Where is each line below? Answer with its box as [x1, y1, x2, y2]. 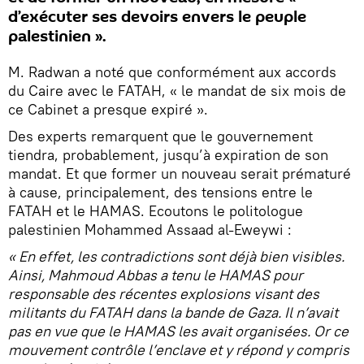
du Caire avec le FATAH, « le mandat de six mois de [8, 81, 346, 100]
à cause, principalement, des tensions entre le [8, 183, 313, 201]
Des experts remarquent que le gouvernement [8, 127, 313, 145]
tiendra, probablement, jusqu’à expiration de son [8, 145, 328, 164]
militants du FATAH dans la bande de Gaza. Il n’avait [8, 303, 338, 322]
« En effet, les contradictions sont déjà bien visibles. [8, 247, 344, 266]
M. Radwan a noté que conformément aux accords [8, 63, 336, 81]
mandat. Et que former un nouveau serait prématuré [8, 164, 351, 183]
